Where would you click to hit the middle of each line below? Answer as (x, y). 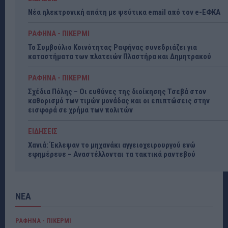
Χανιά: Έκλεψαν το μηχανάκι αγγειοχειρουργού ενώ (112, 145)
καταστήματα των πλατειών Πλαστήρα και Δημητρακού (120, 56)
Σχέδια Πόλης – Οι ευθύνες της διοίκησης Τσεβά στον (117, 91)
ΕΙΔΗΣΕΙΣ (43, 131)
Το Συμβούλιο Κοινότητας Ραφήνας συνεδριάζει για (112, 47)
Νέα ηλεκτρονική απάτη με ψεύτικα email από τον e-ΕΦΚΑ (124, 12)
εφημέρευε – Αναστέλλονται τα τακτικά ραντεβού (112, 154)
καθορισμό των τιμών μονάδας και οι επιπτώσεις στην (119, 101)
